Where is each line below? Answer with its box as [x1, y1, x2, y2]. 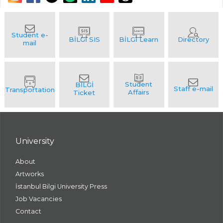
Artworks [15, 170, 44, 178]
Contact [15, 208, 41, 215]
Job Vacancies [15, 195, 62, 203]
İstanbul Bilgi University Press [15, 183, 107, 190]
